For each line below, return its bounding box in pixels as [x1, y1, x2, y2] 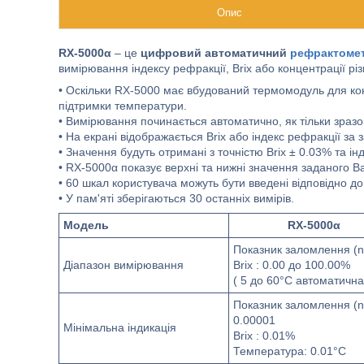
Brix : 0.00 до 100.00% [233, 258, 350, 271]
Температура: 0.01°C [233, 344, 346, 357]
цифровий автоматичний [141, 46, 290, 59]
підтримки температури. [58, 99, 187, 112]
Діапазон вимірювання [63, 258, 184, 271]
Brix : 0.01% [233, 329, 295, 342]
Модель [63, 219, 109, 232]
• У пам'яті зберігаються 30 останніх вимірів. [58, 192, 294, 205]
